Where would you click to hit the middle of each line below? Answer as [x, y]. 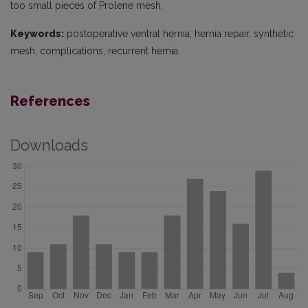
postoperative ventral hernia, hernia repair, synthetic [179, 34]
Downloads [49, 145]
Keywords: [37, 34]
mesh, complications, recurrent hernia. [95, 51]
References [50, 101]
